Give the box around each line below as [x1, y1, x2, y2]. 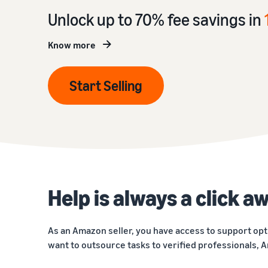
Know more [48, 39, 96, 51]
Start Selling [69, 77, 142, 94]
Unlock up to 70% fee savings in [48, 10, 264, 29]
